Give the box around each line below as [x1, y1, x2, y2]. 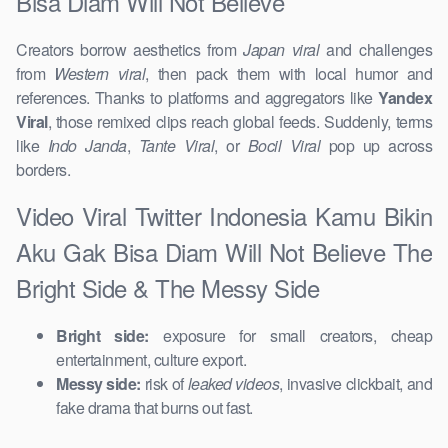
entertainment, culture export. [56, 348, 246, 372]
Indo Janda [47, 134, 127, 158]
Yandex [378, 86, 432, 110]
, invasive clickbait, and [279, 372, 432, 396]
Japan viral [243, 38, 320, 62]
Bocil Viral [247, 134, 320, 158]
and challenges [319, 38, 433, 62]
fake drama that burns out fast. [56, 396, 253, 420]
